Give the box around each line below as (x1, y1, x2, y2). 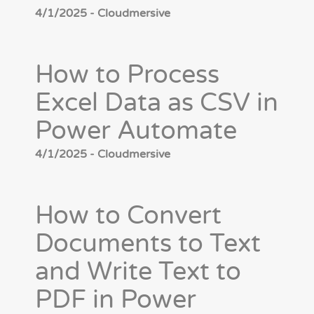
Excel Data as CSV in (35, 88, 278, 118)
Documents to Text (35, 228, 261, 259)
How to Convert (35, 200, 221, 231)
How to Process (35, 60, 219, 90)
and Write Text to (35, 257, 241, 287)
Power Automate (35, 116, 237, 146)
